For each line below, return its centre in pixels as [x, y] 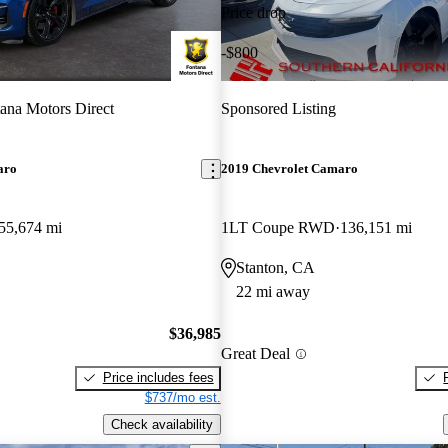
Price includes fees [158, 377]
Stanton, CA [275, 268]
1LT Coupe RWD [277, 228]
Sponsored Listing [278, 108]
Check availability [161, 424]
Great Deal [255, 354]
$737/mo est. [182, 397]
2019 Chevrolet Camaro [289, 169]
